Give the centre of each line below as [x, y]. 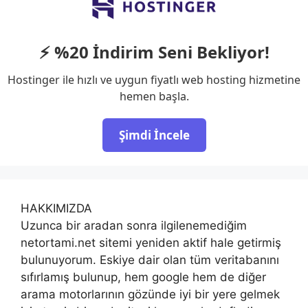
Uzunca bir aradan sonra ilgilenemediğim [134, 225]
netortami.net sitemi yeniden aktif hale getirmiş [151, 242]
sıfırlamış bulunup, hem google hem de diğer [143, 277]
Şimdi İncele [154, 135]
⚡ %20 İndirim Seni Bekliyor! [154, 52]
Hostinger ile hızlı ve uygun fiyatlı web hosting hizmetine [154, 79]
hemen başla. [154, 96]
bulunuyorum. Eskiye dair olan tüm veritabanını [150, 260]
